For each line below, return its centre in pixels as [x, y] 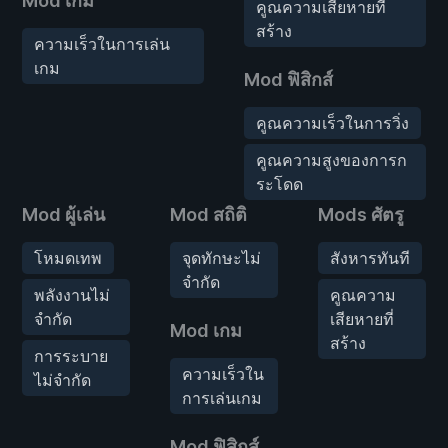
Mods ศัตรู [361, 214]
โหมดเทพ [68, 257]
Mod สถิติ [208, 214]
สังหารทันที [370, 257]
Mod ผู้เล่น [63, 214]
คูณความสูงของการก [331, 159]
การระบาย [71, 355]
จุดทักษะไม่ [221, 257]
